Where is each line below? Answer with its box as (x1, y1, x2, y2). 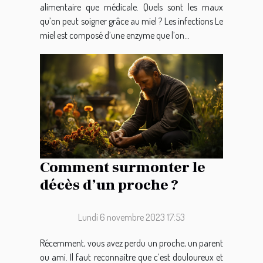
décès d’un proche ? (40, 176, 178, 195)
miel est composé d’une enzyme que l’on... (40, 29, 190, 42)
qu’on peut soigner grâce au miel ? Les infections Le (40, 15, 223, 28)
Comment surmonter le (40, 158, 205, 177)
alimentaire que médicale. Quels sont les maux (40, 1, 223, 14)
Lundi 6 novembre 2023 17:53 (78, 211, 185, 224)
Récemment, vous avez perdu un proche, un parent (40, 237, 223, 249)
